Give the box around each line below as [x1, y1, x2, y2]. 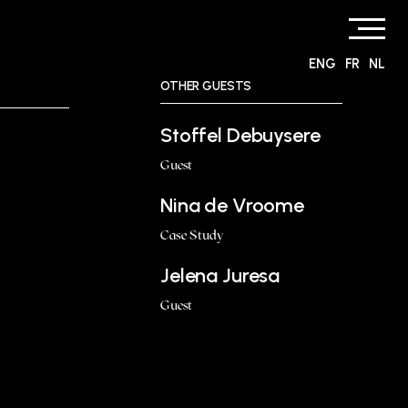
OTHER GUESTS [160, 77, 252, 94]
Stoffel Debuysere [160, 122, 321, 148]
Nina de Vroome [160, 192, 304, 218]
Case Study [160, 226, 223, 243]
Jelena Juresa [160, 262, 280, 288]
